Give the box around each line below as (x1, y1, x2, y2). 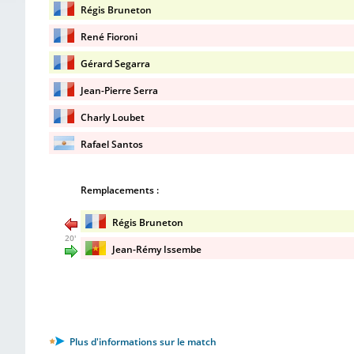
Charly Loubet (81, 111, 145, 124)
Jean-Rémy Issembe (112, 243, 201, 256)
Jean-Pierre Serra (81, 84, 158, 97)
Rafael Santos (81, 137, 143, 151)
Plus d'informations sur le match (67, 335, 217, 348)
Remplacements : (81, 183, 159, 197)
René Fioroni (81, 30, 137, 43)
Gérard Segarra (81, 57, 150, 70)
